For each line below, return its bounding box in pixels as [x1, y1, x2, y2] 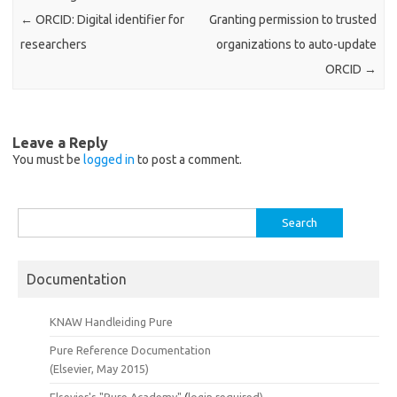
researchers [20, 36, 88, 51]
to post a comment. [135, 152, 242, 167]
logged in [83, 152, 135, 167]
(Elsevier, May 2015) [50, 362, 149, 376]
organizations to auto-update [215, 36, 377, 51]
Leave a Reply [12, 135, 108, 152]
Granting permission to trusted [208, 12, 377, 27]
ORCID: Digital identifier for [33, 12, 185, 27]
